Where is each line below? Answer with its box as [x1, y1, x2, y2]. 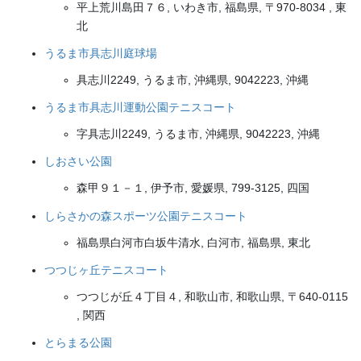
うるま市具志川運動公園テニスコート [44, 101, 236, 114]
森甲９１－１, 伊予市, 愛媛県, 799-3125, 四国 [77, 181, 309, 195]
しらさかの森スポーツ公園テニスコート [44, 209, 247, 222]
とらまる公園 [44, 335, 112, 349]
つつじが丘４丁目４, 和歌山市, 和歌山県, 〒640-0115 [77, 289, 348, 303]
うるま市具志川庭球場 [44, 46, 157, 60]
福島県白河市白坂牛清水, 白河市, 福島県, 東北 [77, 235, 310, 249]
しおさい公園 [44, 155, 112, 168]
